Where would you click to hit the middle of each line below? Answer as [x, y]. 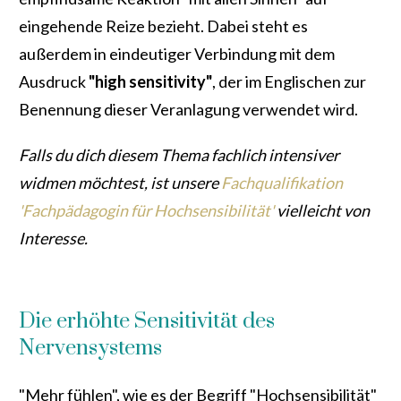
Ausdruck [54, 82]
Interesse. [53, 239]
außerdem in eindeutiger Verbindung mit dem [177, 54]
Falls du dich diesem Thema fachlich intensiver [179, 155]
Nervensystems [90, 349]
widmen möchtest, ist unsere [120, 183]
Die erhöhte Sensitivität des [147, 322]
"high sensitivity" [150, 82]
